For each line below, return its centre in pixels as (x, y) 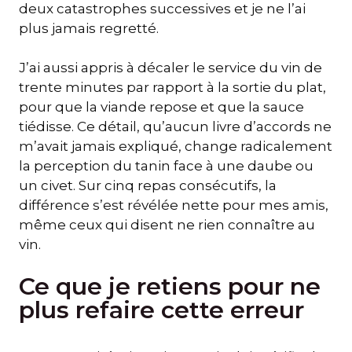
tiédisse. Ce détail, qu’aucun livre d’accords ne (175, 127)
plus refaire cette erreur (161, 310)
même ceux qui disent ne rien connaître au (167, 225)
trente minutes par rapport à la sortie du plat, (172, 88)
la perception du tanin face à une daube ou (166, 166)
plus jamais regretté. (89, 28)
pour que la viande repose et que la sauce (161, 107)
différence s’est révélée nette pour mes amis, (174, 205)
